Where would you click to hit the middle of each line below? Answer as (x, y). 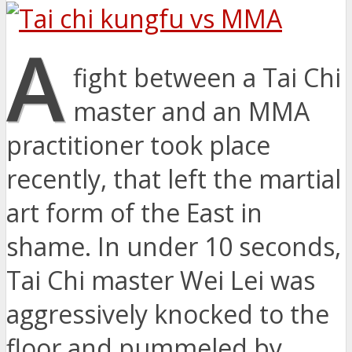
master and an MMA (192, 112)
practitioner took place (138, 145)
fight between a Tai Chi (207, 78)
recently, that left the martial (174, 179)
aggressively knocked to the (168, 314)
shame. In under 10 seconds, (174, 247)
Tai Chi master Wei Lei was (161, 280)
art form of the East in (134, 213)
